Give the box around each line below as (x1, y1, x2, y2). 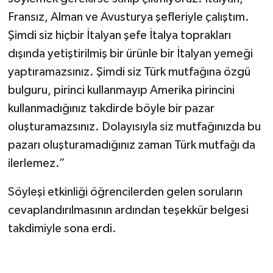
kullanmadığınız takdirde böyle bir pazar (7, 102, 214, 115)
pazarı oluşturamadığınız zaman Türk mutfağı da (7, 139, 255, 152)
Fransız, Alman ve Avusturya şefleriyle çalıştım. (7, 11, 249, 24)
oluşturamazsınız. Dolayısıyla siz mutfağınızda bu (7, 121, 261, 133)
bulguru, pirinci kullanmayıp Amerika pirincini (7, 84, 235, 97)
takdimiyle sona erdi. (7, 222, 116, 235)
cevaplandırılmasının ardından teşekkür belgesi (7, 204, 249, 217)
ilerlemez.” (7, 157, 65, 170)
